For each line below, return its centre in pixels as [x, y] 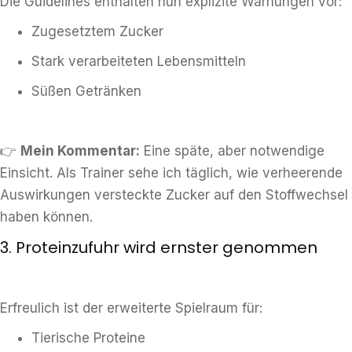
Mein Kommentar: [80, 151]
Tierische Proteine [88, 338]
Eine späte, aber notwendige [232, 151]
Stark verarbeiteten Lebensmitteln [139, 61]
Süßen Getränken [86, 91]
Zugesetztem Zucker [97, 31]
